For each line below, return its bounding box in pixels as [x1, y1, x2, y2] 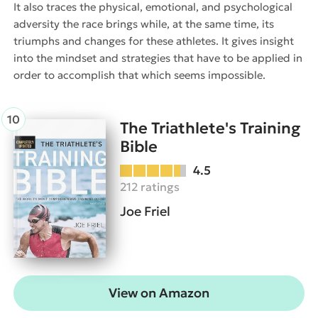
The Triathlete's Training [120, 119, 300, 138]
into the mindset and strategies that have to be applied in [13, 51, 302, 65]
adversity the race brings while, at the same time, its [13, 17, 274, 31]
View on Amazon [109, 285, 209, 302]
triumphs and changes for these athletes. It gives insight [13, 34, 294, 48]
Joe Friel [120, 203, 170, 220]
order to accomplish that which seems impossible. [13, 68, 265, 82]
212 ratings [120, 180, 180, 194]
